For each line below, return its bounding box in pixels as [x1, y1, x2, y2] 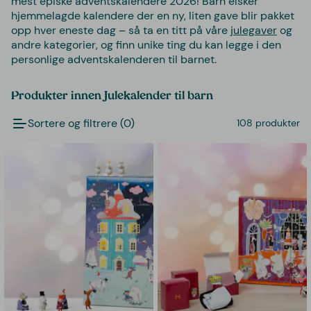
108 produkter [237, 117, 300, 130]
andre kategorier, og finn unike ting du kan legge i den [11, 37, 281, 52]
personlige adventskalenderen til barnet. [11, 51, 217, 67]
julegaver [230, 22, 277, 37]
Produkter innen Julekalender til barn [11, 90, 213, 102]
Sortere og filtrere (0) [28, 116, 135, 131]
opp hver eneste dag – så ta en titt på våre [11, 22, 230, 37]
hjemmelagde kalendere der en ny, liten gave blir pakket [11, 8, 294, 23]
